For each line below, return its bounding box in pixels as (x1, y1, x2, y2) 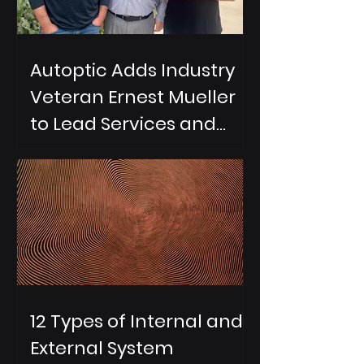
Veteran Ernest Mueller (30, 84, 236, 110)
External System (30, 336, 173, 361)
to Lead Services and (30, 110, 216, 136)
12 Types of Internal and (30, 309, 243, 334)
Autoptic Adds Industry (30, 57, 235, 83)
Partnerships (30, 137, 145, 163)
